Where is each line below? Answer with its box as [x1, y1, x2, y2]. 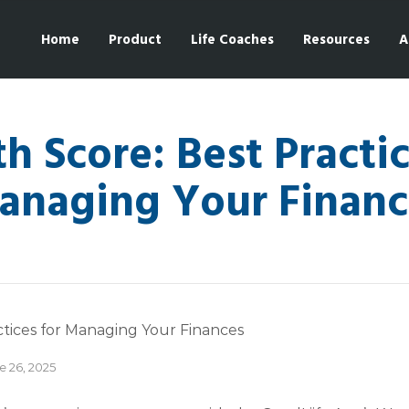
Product [109, 29, 162, 51]
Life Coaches [191, 29, 274, 51]
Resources [303, 29, 370, 51]
